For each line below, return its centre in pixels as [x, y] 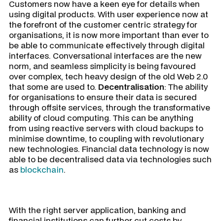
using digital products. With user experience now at [109, 14]
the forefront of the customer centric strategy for [103, 24]
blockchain [42, 169]
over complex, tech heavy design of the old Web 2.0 [108, 76]
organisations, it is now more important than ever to [109, 35]
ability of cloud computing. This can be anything [101, 118]
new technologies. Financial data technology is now [109, 149]
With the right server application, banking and [97, 210]
